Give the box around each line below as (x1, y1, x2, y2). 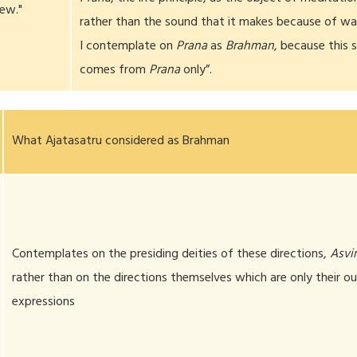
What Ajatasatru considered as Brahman (12, 130, 230, 154)
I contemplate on (80, 35, 177, 59)
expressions (12, 291, 76, 315)
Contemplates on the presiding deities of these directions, (12, 243, 331, 267)
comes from (80, 59, 150, 83)
